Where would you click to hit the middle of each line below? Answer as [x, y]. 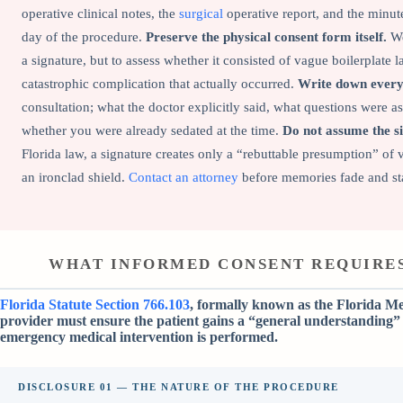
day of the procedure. [84, 37]
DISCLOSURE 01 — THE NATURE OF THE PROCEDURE [179, 386]
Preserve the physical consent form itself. [266, 37]
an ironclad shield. [75, 178]
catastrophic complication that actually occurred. [160, 84]
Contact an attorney [184, 178]
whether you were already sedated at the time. [152, 131]
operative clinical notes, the [100, 14]
